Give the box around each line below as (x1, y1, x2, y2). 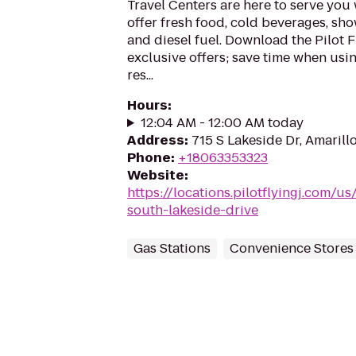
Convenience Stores (230, 239, 354, 257)
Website (127, 166, 184, 184)
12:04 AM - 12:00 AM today (140, 114, 304, 132)
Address (127, 131, 184, 149)
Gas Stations (133, 239, 211, 257)
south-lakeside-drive (127, 201, 258, 219)
